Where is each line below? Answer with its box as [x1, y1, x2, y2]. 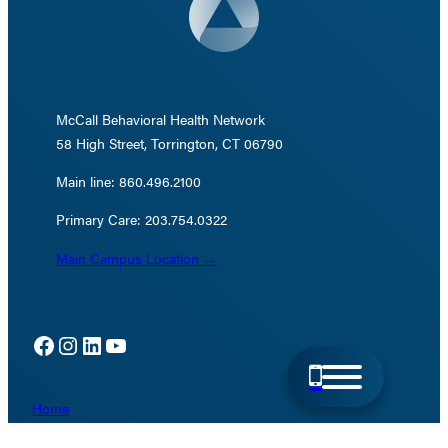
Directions [32, 422, 94, 443]
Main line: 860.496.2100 [56, 171, 201, 192]
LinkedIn [79, 327, 93, 362]
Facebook [31, 327, 43, 362]
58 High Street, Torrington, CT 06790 [56, 133, 283, 154]
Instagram [55, 327, 75, 362]
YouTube [103, 327, 116, 362]
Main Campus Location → [56, 247, 217, 268]
